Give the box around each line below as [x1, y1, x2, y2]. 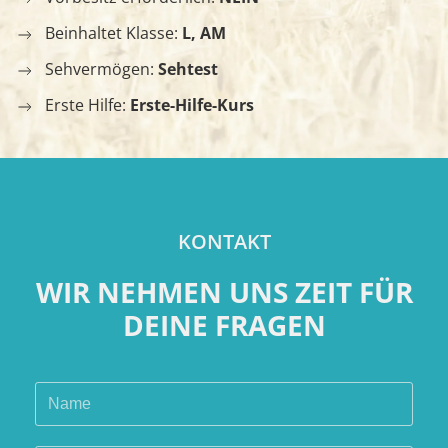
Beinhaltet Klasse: [45, 22, 182, 45]
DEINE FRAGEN [122, 306, 326, 345]
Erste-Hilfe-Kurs [130, 94, 254, 117]
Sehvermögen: [45, 58, 158, 81]
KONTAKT [177, 228, 271, 256]
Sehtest [158, 58, 218, 81]
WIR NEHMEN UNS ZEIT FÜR [35, 273, 413, 312]
